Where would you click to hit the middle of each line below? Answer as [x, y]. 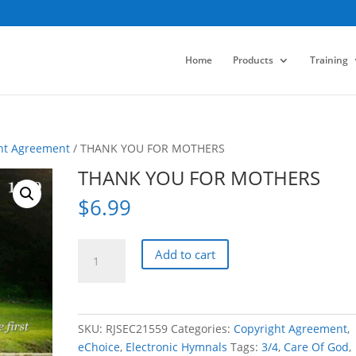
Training [329, 60]
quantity [100, 321]
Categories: [203, 329]
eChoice [99, 347]
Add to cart [186, 254]
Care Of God [317, 347]
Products [253, 60]
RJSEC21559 [137, 329]
